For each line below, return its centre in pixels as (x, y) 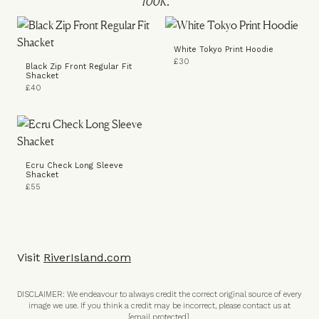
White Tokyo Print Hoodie (224, 49)
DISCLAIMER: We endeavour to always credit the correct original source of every (159, 294)
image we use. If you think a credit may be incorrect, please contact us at (159, 306)
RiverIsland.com (87, 257)
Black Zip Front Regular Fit (79, 67)
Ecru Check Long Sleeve (74, 166)
